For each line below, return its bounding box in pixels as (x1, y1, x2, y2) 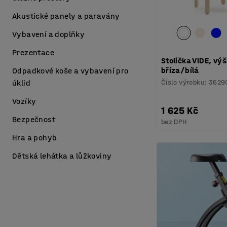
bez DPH (161, 117, 187, 126)
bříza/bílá (161, 65, 199, 75)
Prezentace (12, 48, 54, 57)
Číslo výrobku (161, 78, 205, 87)
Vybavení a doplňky (12, 29, 85, 39)
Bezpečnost (12, 115, 55, 124)
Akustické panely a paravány (12, 11, 120, 21)
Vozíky (12, 96, 36, 106)
